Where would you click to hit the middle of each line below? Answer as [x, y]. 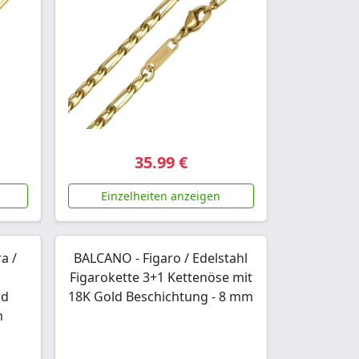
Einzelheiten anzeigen [161, 196]
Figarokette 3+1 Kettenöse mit [161, 277]
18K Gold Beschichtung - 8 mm [161, 296]
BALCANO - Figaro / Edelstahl [161, 258]
